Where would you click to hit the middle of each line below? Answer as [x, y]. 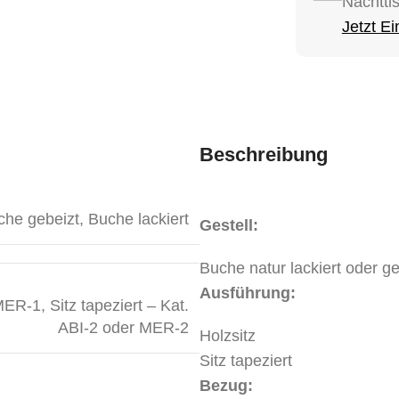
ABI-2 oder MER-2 [123, 327]
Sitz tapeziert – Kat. [119, 305]
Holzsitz [228, 335]
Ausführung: [248, 293]
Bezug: [226, 385]
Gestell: [229, 225]
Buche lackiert [138, 219]
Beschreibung [264, 154]
